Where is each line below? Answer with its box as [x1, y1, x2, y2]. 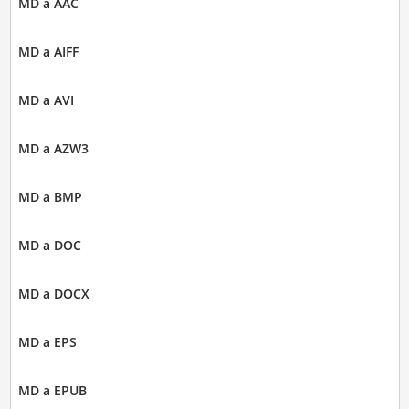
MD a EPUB [17, 382, 87, 400]
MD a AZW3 [17, 140, 89, 158]
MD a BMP [17, 188, 82, 206]
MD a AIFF [17, 43, 79, 61]
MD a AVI [17, 91, 74, 110]
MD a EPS [17, 333, 77, 351]
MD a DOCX [17, 285, 89, 303]
